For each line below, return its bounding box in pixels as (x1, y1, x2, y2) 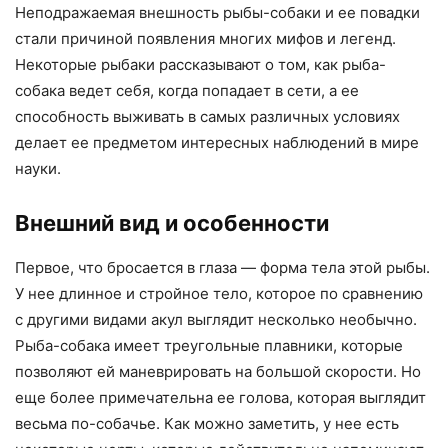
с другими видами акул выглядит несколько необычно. (15, 310, 417, 329)
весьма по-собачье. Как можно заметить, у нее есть (15, 414, 399, 433)
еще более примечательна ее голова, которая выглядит (15, 388, 426, 407)
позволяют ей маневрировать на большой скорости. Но (15, 362, 421, 381)
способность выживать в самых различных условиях (15, 107, 400, 126)
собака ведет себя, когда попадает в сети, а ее (15, 81, 359, 100)
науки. (15, 159, 61, 178)
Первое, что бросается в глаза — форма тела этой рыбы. (15, 258, 430, 277)
